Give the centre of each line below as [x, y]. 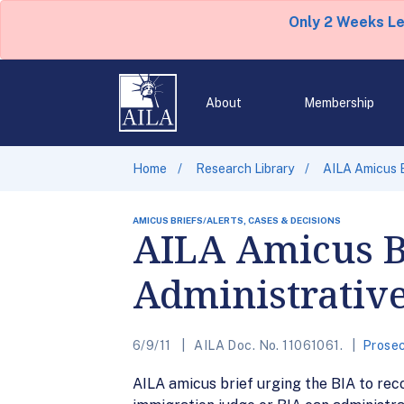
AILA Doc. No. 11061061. [268, 345]
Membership [339, 103]
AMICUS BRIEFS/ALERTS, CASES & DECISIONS [237, 220]
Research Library [245, 169]
